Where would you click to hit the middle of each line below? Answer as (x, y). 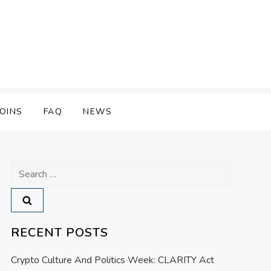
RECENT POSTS (59, 233)
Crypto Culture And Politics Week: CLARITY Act (112, 260)
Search (24, 168)
